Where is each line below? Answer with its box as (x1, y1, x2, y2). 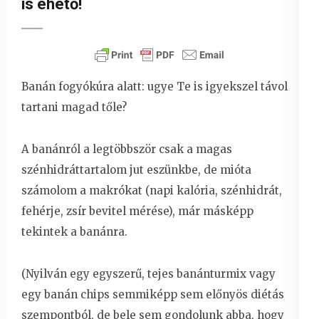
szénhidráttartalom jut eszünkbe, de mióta (21, 162, 251, 177)
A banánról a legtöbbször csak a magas (21, 142, 232, 156)
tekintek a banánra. (21, 224, 127, 239)
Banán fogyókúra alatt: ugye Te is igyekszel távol (21, 79, 288, 93)
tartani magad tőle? (21, 100, 127, 114)
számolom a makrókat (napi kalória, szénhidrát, (21, 183, 282, 197)
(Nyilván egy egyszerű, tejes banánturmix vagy (21, 266, 276, 281)
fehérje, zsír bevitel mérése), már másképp (21, 204, 253, 218)
